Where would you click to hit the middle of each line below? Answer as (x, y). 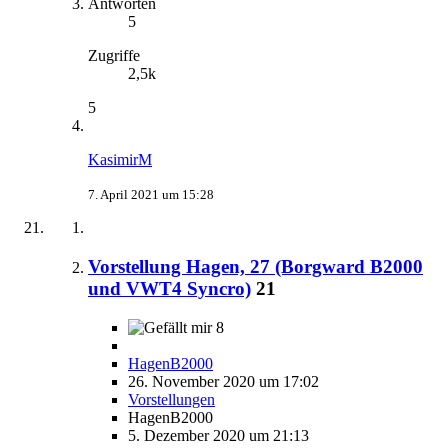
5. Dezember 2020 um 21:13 (218, 435)
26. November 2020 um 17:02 (223, 381)
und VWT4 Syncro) (169, 288)
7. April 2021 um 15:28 (151, 195)
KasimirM (120, 160)
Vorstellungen (171, 399)
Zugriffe (114, 56)
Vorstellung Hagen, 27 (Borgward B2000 (255, 266)
